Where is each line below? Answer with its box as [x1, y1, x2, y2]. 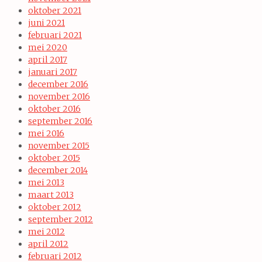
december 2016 [28, 78, 88, 89]
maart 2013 [28, 189, 74, 200]
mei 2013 [28, 177, 64, 188]
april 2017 [28, 54, 67, 65]
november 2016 [28, 91, 90, 102]
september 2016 [28, 115, 92, 126]
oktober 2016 [28, 103, 81, 114]
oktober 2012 [28, 201, 81, 212]
